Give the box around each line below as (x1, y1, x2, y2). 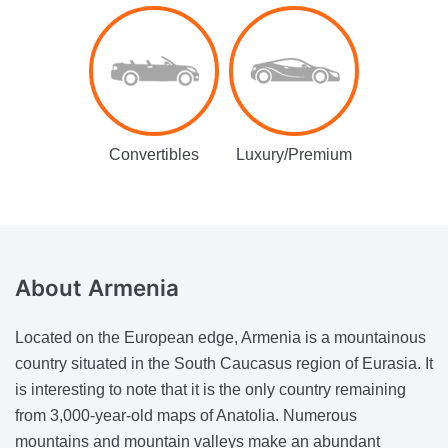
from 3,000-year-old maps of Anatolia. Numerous (15, 406, 357, 424)
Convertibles (109, 146, 200, 164)
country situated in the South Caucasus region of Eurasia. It (15, 354, 433, 372)
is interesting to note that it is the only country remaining (15, 380, 406, 398)
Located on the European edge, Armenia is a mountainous (15, 328, 426, 346)
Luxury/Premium (235, 146, 352, 164)
